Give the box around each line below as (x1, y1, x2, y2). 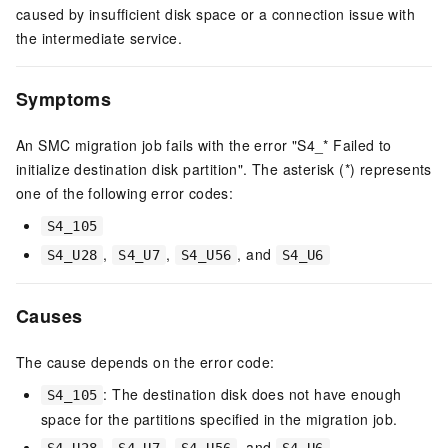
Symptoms (16, 86, 112, 112)
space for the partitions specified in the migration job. (41, 409, 398, 430)
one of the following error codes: (16, 183, 234, 204)
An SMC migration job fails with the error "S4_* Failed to (16, 135, 392, 156)
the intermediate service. (16, 28, 182, 48)
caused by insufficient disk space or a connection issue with (16, 4, 415, 24)
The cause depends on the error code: (16, 352, 275, 373)
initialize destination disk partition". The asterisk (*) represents (16, 159, 432, 180)
